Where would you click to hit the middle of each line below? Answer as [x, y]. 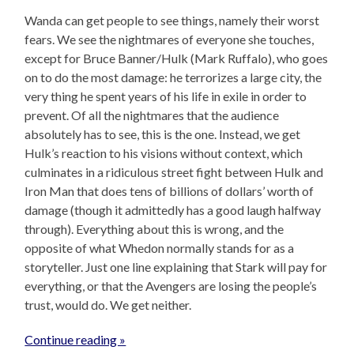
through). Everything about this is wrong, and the [154, 229]
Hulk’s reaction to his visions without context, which [164, 153]
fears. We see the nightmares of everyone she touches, [169, 40]
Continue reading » [75, 340]
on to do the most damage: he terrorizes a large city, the [173, 77]
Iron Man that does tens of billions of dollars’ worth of [169, 191]
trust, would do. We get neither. [108, 305]
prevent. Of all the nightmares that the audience [152, 115]
